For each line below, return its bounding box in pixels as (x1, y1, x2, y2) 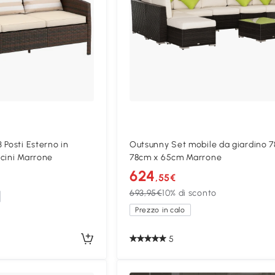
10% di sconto (161, 188, 217, 199)
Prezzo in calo (134, 206, 185, 215)
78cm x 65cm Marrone (129, 152, 222, 163)
